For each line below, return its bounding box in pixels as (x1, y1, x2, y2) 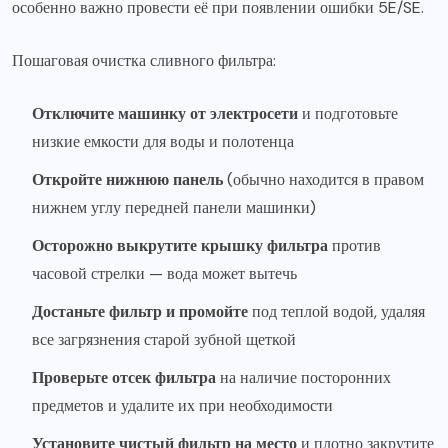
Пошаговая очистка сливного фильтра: (12, 50, 276, 71)
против (328, 235, 381, 256)
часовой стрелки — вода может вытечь (32, 263, 297, 284)
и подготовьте (298, 103, 398, 124)
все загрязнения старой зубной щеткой (32, 329, 296, 350)
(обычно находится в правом (223, 169, 424, 190)
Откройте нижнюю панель (32, 169, 223, 190)
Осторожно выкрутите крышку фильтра (32, 235, 328, 256)
